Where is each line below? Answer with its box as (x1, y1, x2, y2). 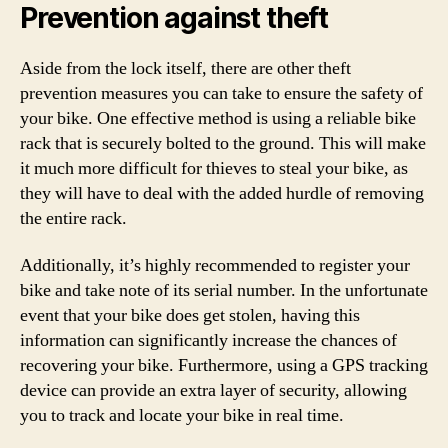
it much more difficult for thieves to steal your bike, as (20, 156, 408, 180)
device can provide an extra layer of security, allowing (20, 379, 407, 402)
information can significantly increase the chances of (20, 329, 397, 352)
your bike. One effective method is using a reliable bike (20, 106, 416, 130)
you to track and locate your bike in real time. (20, 404, 344, 427)
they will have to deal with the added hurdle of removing (20, 181, 424, 205)
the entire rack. (20, 206, 127, 230)
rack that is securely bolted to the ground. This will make (20, 131, 426, 155)
